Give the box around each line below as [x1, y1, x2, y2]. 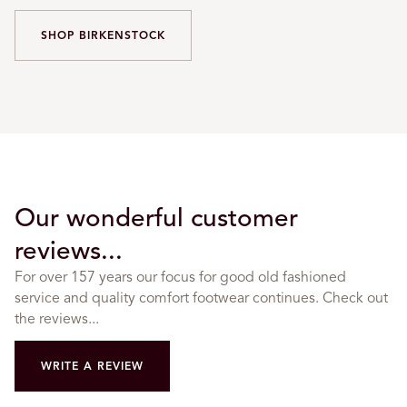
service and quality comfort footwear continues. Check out [15, 288, 388, 307]
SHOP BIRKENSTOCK [41, 27, 165, 42]
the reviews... [15, 309, 99, 328]
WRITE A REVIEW [41, 359, 144, 372]
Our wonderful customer [15, 201, 298, 233]
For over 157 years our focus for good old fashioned [15, 267, 346, 286]
